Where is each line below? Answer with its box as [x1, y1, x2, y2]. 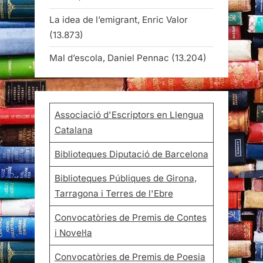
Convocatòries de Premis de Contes [54, 211, 207, 223]
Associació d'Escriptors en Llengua [54, 109, 204, 120]
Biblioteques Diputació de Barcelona [54, 148, 208, 160]
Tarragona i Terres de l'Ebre [54, 187, 173, 199]
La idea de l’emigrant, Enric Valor [49, 14, 188, 25]
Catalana [54, 124, 93, 136]
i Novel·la [54, 227, 92, 238]
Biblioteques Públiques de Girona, [54, 172, 197, 184]
